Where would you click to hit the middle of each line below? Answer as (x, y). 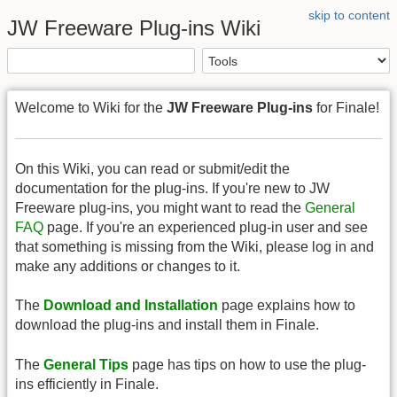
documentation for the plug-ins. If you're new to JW (172, 188)
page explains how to (287, 306)
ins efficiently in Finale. (87, 384)
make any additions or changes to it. (128, 266)
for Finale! (346, 108)
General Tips (86, 364)
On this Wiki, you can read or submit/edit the (152, 168)
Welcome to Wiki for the (91, 108)
